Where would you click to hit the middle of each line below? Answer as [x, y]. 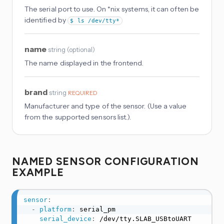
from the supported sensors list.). [78, 117]
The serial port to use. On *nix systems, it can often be [112, 9]
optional [81, 50]
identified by [46, 20]
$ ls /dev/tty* [95, 21]
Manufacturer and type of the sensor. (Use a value [106, 106]
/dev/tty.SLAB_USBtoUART [143, 219]
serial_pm [95, 209]
